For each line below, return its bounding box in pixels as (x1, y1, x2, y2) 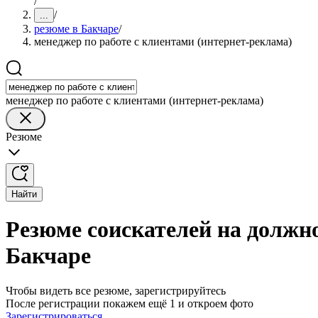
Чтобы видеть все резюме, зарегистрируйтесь (6, 284, 226, 297)
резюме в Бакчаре (34, 23, 119, 35)
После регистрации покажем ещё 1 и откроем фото (6, 297, 253, 309)
